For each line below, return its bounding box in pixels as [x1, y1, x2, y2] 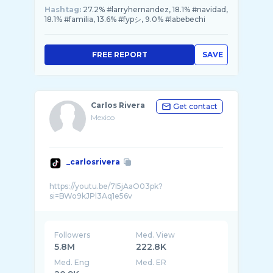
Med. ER [136, 258, 167, 267]
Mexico [91, 113, 115, 122]
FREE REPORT [91, 50, 147, 59]
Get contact [173, 102, 218, 111]
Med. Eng [54, 258, 90, 267]
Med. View [136, 230, 175, 239]
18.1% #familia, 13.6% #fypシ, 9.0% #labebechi [44, 15, 205, 24]
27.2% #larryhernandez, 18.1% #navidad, [83, 5, 228, 14]
